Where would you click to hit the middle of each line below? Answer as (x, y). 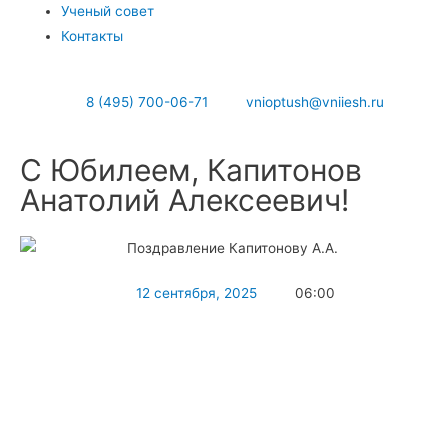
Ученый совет (108, 11)
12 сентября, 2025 (196, 292)
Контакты (92, 36)
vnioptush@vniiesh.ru (315, 101)
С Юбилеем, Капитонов (191, 169)
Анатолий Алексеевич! (184, 199)
